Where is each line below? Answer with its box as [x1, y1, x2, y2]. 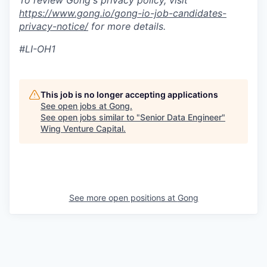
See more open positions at [69, 193, 178, 203]
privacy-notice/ [19, 20, 88, 33]
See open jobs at [41, 101, 109, 111]
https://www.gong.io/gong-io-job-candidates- [19, 7, 226, 20]
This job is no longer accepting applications [41, 89, 218, 100]
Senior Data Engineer [140, 112, 222, 123]
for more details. [88, 20, 166, 33]
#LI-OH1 [19, 43, 55, 55]
